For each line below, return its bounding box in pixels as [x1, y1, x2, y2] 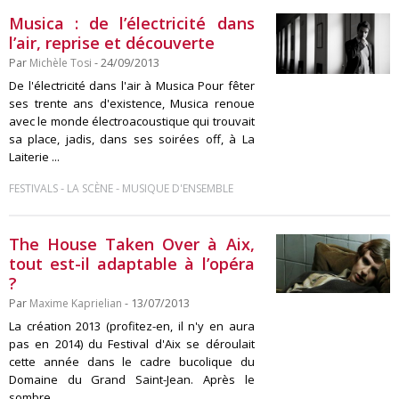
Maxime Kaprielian [29, 296, 122, 311]
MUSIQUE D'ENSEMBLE [122, 181, 233, 196]
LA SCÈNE [67, 181, 113, 196]
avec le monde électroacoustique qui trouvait [9, 113, 255, 129]
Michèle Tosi [29, 55, 92, 70]
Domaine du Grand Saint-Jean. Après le [9, 371, 255, 387]
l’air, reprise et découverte [9, 32, 215, 53]
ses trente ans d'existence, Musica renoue [9, 95, 255, 111]
